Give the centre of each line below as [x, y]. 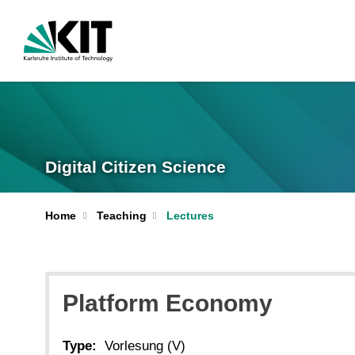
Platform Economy [168, 303]
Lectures [190, 216]
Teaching [121, 216]
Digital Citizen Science [136, 167]
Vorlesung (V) [145, 345]
